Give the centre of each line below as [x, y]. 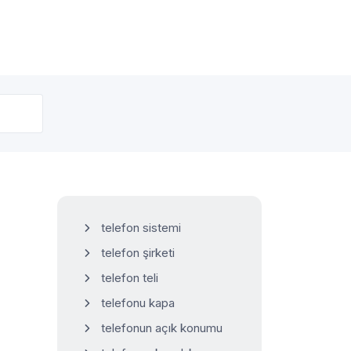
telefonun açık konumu [162, 328]
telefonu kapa [138, 303]
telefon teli [130, 278]
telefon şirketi [138, 253]
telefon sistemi [141, 228]
